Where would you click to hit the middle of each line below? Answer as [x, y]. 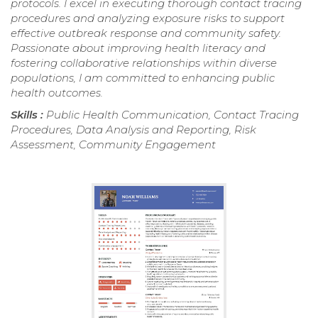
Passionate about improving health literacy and [138, 48]
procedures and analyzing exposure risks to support [148, 18]
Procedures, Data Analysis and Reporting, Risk [133, 130]
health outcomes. [57, 93]
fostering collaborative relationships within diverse [144, 63]
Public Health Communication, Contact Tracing [172, 115]
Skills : [28, 115]
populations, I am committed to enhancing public [143, 78]
